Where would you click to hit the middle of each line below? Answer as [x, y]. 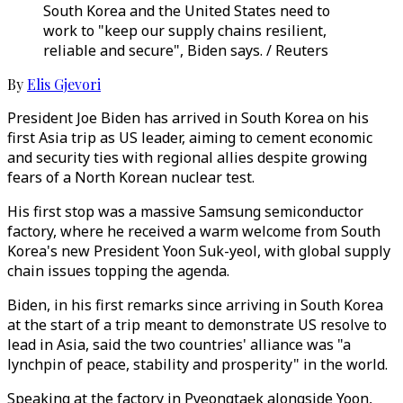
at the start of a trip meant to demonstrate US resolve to [197, 325]
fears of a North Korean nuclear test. [131, 177]
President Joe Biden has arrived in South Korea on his [188, 118]
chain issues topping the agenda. [118, 271]
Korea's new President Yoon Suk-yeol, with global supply [199, 251]
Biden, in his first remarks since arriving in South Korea [195, 305]
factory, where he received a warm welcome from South [194, 231]
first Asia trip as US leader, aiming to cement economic [190, 138]
